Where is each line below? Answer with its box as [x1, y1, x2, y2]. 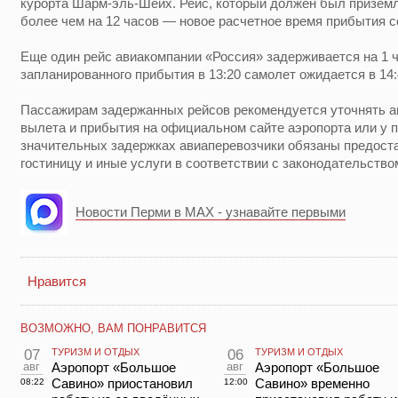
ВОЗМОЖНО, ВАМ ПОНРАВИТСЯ [20, 322, 206, 335]
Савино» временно [255, 376, 370, 391]
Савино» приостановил [52, 376, 193, 391]
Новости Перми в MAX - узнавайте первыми [76, 204, 346, 219]
